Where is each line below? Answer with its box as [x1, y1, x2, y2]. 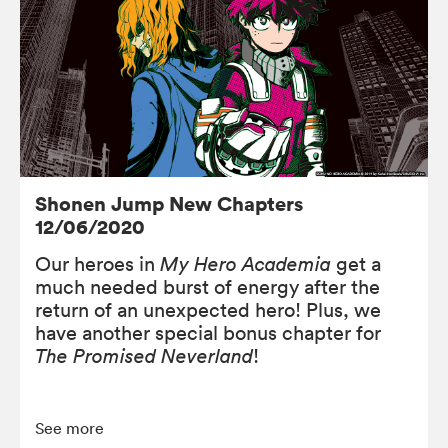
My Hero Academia [160, 251, 331, 276]
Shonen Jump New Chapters [35, 189, 303, 217]
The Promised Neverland [35, 343, 253, 368]
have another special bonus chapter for [35, 320, 381, 345]
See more [35, 417, 104, 438]
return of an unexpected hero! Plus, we [35, 297, 381, 322]
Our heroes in [35, 251, 160, 276]
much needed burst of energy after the [35, 274, 380, 299]
